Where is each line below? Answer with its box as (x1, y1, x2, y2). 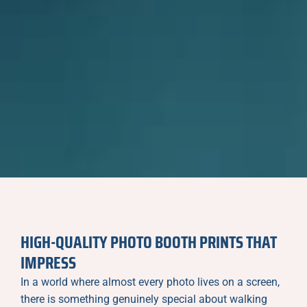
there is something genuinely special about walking (21, 292, 267, 306)
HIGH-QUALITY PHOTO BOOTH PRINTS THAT (21, 228, 277, 256)
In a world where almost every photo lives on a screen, (21, 275, 280, 288)
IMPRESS (21, 249, 76, 276)
